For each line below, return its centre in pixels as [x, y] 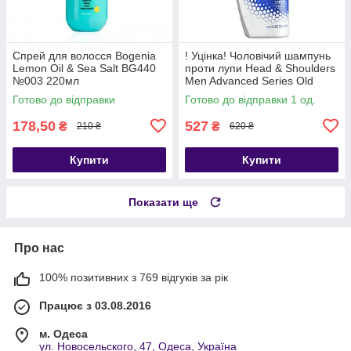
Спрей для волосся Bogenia [84, 55]
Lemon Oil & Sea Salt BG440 [84, 68]
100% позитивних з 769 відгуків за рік [134, 277]
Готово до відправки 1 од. [250, 99]
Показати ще [163, 202]
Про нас [39, 248]
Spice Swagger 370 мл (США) [260, 93]
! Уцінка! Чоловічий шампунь [258, 55]
